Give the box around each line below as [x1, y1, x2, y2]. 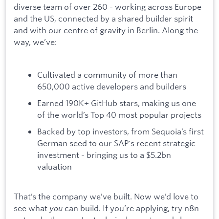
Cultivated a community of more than [37, 69, 177, 80]
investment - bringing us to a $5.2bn [37, 149, 171, 160]
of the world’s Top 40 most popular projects [37, 109, 201, 120]
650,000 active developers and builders [37, 81, 186, 92]
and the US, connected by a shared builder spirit [14, 13, 193, 24]
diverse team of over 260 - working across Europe [14, 1, 201, 12]
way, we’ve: [14, 37, 57, 47]
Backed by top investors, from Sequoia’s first [37, 126, 204, 136]
